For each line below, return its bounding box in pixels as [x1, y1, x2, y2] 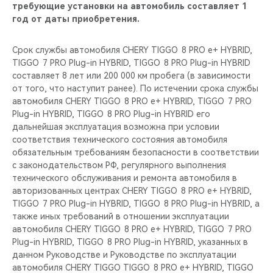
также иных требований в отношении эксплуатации [12, 211, 229, 221]
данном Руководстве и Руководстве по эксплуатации [12, 250, 236, 260]
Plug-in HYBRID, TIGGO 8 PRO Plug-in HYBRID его [12, 109, 210, 119]
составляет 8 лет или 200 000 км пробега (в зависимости [12, 71, 250, 80]
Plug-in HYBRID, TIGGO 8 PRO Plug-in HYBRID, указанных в [12, 237, 248, 247]
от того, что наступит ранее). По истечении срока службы [12, 83, 258, 93]
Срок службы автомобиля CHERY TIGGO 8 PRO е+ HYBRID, [12, 45, 252, 55]
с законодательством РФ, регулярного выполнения [12, 160, 226, 170]
